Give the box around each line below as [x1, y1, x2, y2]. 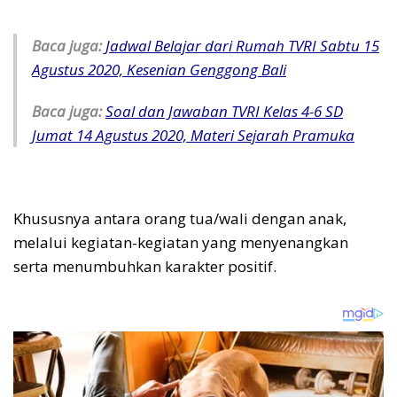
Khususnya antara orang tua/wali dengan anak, [13, 208, 346, 230]
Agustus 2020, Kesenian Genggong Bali [32, 59, 286, 81]
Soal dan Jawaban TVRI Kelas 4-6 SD [105, 101, 343, 122]
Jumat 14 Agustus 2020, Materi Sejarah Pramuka [32, 125, 354, 146]
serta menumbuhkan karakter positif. [13, 256, 276, 277]
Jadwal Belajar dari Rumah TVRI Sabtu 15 [105, 35, 379, 57]
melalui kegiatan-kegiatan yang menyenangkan [13, 232, 348, 253]
